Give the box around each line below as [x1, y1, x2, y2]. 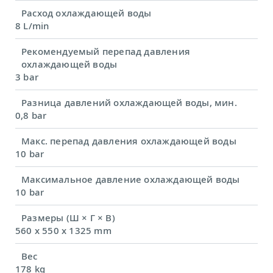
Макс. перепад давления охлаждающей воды [21, 135, 236, 147]
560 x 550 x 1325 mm [15, 224, 112, 237]
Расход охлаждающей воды [21, 7, 152, 19]
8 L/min [15, 19, 49, 32]
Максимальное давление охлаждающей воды [21, 173, 240, 186]
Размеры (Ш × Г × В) [21, 211, 115, 224]
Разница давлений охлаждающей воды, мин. [21, 96, 237, 109]
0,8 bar [15, 109, 47, 122]
